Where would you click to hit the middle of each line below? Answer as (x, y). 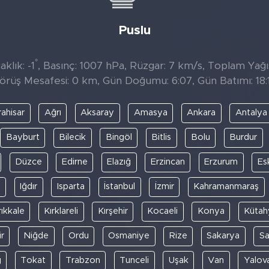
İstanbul (120, 187)
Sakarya (223, 236)
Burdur (243, 138)
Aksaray (98, 113)
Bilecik (72, 138)
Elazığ (119, 162)
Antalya (251, 113)
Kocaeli (162, 211)
